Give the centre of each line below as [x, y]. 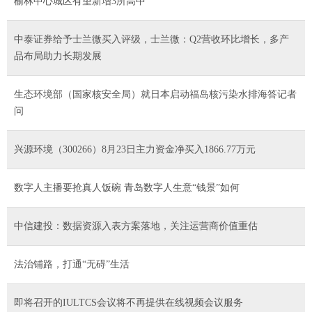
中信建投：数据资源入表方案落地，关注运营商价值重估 [136, 226]
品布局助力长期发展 [58, 56]
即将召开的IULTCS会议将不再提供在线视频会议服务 [128, 302]
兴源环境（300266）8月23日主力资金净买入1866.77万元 [135, 149]
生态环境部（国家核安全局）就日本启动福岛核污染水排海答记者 [155, 94]
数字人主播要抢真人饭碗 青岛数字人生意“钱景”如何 [127, 187]
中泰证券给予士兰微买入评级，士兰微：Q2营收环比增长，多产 [151, 39]
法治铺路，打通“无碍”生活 [72, 264]
